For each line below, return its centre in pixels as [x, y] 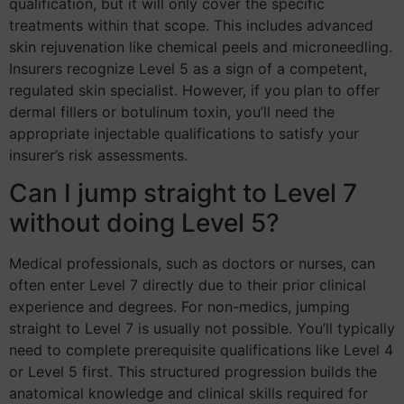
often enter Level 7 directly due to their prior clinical [188, 285]
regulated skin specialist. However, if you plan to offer [194, 90]
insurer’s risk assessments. [98, 155]
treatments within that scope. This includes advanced [191, 25]
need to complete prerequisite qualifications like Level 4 [201, 350]
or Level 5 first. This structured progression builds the [193, 372]
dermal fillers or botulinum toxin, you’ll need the [172, 111]
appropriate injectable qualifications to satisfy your [184, 133]
